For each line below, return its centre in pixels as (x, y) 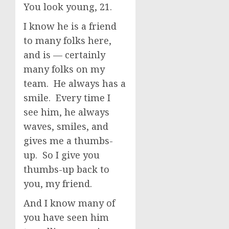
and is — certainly (64, 55)
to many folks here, (67, 40)
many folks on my (64, 69)
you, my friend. (58, 184)
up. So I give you (62, 155)
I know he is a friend (70, 26)
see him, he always (66, 112)
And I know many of (69, 203)
